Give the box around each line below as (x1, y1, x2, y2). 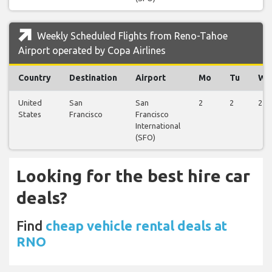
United (18, 98, 42, 107)
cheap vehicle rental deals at (46, 217, 227, 233)
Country (18, 72, 51, 83)
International (135, 121, 180, 130)
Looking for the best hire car (16, 166, 250, 185)
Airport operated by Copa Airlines (18, 44, 166, 56)
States (18, 109, 41, 118)
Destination (69, 72, 117, 83)
